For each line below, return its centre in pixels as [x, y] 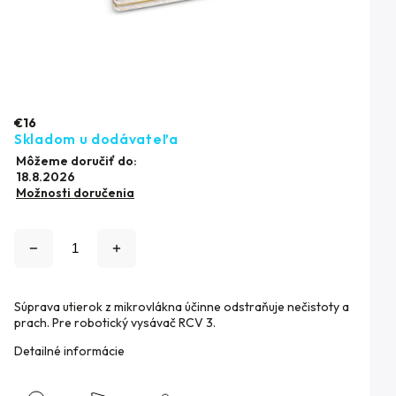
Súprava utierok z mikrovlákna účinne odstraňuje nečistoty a [182, 306]
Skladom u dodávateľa [96, 139]
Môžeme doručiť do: [76, 160]
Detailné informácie [69, 350]
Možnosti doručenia [75, 192]
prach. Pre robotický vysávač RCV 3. [115, 322]
